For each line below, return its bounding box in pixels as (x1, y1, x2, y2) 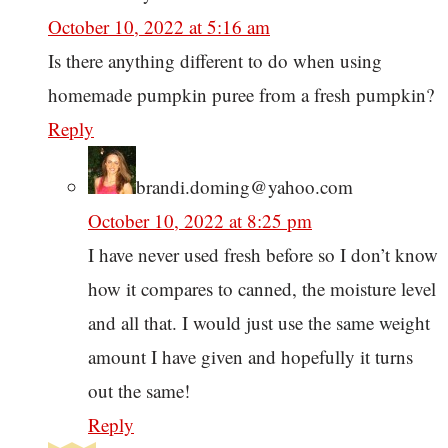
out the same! (88, 378, 190, 404)
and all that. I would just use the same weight (88, 310, 430, 336)
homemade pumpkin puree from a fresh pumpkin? (48, 82, 434, 108)
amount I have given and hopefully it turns (88, 344, 413, 370)
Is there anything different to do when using (48, 48, 382, 74)
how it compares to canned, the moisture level (88, 276, 436, 302)
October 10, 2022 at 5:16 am (48, 14, 270, 40)
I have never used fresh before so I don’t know (88, 242, 438, 268)
